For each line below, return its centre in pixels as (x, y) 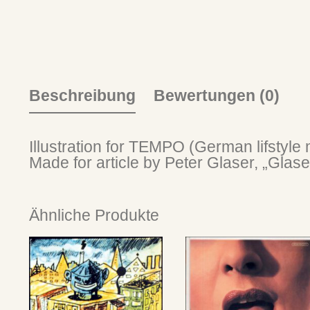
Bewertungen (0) (217, 96)
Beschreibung (82, 96)
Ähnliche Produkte (94, 216)
